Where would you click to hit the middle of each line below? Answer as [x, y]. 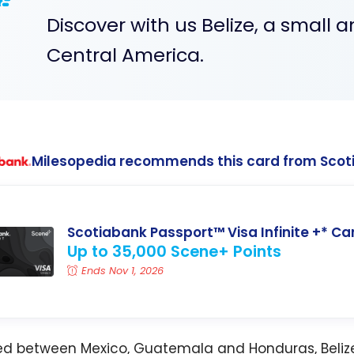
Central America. [126, 55]
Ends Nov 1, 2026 [123, 271]
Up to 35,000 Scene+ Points [174, 252]
